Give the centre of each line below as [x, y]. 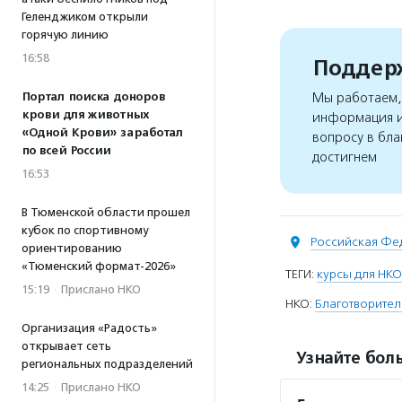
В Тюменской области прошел [106, 212]
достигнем [345, 157]
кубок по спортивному [85, 230]
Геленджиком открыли [85, 17]
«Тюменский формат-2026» [99, 266]
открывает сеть [66, 346]
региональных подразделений [107, 364]
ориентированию [72, 248]
